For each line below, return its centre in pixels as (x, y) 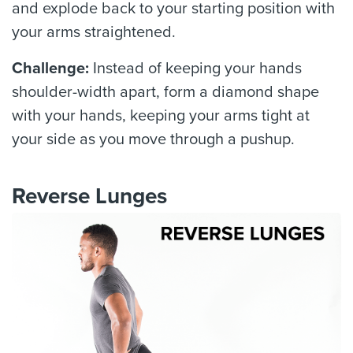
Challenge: (52, 69)
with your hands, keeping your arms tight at (161, 116)
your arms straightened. (94, 32)
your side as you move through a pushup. (153, 139)
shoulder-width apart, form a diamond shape (165, 92)
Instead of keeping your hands (197, 69)
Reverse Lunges (89, 196)
